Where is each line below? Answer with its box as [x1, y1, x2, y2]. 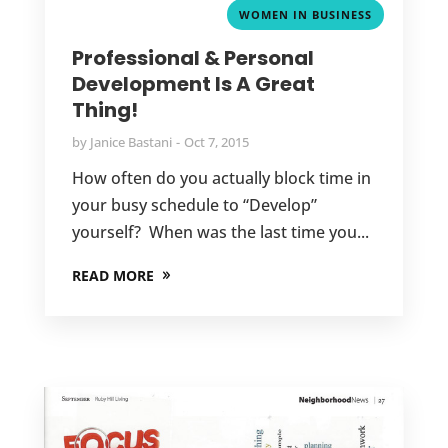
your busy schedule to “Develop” [71, 194, 317, 217]
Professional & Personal [71, 44, 314, 73]
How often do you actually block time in [71, 167, 371, 190]
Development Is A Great [71, 70, 315, 99]
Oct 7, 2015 [183, 133, 249, 152]
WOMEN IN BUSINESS [239, 7, 373, 23]
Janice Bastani [89, 133, 172, 152]
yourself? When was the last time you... [71, 221, 369, 244]
